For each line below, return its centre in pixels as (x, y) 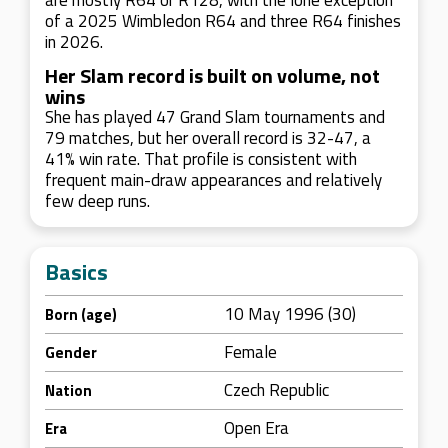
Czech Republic (276, 390)
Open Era (256, 428)
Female (250, 352)
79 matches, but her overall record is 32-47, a (208, 138)
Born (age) (81, 314)
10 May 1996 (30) (290, 314)
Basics (76, 272)
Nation (68, 390)
